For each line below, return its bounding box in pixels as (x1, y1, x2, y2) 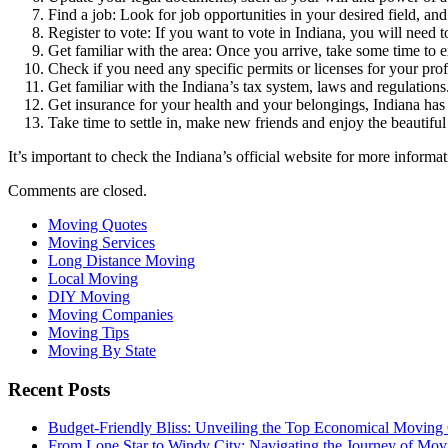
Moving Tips (48, 323, 129, 341)
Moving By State (48, 341, 156, 359)
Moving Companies (48, 305, 173, 323)
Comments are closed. (8, 181, 147, 199)
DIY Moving (48, 287, 130, 305)
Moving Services (48, 233, 155, 251)
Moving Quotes (48, 215, 147, 233)
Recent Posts (8, 378, 110, 400)
